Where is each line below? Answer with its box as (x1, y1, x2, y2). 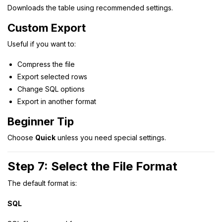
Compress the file (17, 59, 75, 68)
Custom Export (7, 21, 86, 34)
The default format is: (7, 178, 77, 187)
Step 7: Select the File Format (7, 159, 177, 173)
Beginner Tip (7, 114, 74, 128)
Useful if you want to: (7, 39, 76, 48)
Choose (7, 133, 35, 142)
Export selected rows (17, 72, 87, 81)
